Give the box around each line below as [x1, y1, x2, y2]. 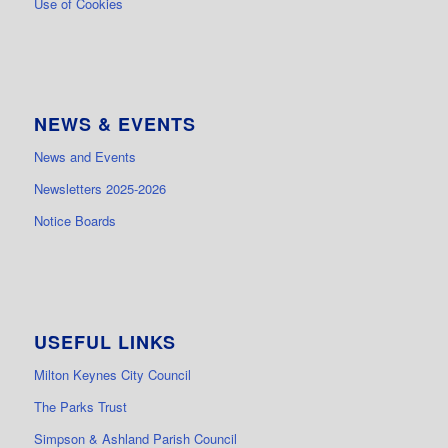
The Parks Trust [33, 396, 127, 416]
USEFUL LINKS [33, 328, 176, 355]
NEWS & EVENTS [33, 111, 196, 138]
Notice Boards [33, 211, 116, 231]
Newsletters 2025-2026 [33, 179, 166, 199]
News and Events [33, 147, 136, 167]
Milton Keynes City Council [33, 364, 191, 384]
